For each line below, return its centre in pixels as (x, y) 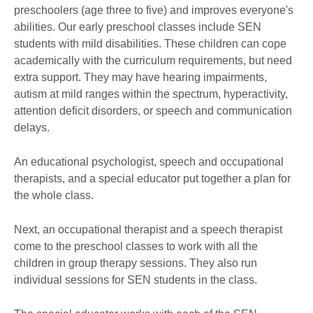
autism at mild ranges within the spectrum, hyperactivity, (151, 94)
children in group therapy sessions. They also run (136, 263)
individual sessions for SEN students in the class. (136, 279)
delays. (32, 127)
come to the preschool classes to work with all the (136, 246)
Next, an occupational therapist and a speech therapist (148, 229)
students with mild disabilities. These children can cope (150, 43)
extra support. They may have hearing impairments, (140, 77)
